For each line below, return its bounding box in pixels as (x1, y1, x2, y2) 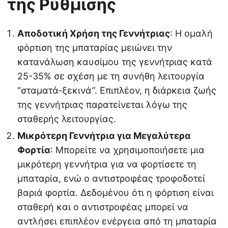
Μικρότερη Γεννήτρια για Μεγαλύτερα (17, 130, 191, 141)
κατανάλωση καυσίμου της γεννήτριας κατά (17, 56, 212, 68)
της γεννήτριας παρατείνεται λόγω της (17, 99, 187, 110)
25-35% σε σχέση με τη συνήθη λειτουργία (17, 71, 205, 82)
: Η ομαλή (170, 28, 213, 39)
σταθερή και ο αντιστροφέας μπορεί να (17, 202, 188, 213)
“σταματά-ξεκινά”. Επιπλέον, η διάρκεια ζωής (17, 85, 216, 96)
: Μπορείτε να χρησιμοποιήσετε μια (50, 145, 205, 156)
